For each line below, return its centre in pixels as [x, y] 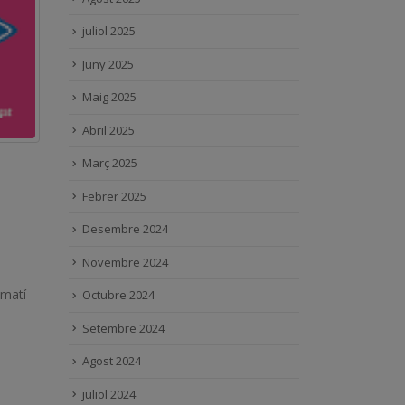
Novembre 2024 [125, 262]
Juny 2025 [108, 64]
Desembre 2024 [125, 229]
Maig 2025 [109, 97]
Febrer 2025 [114, 196]
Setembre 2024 [123, 328]
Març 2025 [110, 163]
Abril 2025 [108, 130]
